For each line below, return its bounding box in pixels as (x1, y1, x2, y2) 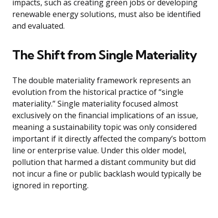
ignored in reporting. (12, 180, 89, 191)
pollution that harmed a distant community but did (12, 157, 196, 168)
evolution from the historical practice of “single (12, 87, 183, 98)
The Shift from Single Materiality (12, 47, 197, 63)
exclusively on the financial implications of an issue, (12, 110, 198, 121)
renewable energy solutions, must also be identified (12, 9, 200, 20)
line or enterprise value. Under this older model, (12, 145, 186, 156)
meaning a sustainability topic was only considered (12, 122, 197, 133)
